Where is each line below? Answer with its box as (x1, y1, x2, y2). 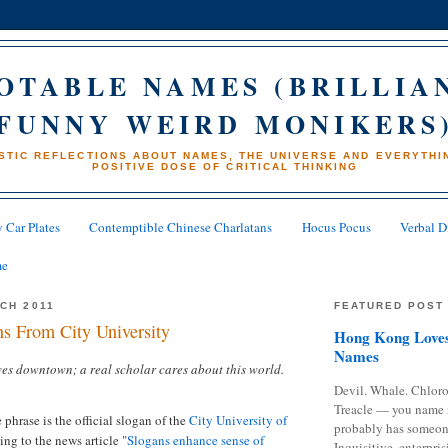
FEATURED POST (334, 299, 445, 311)
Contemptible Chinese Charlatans (89, 218, 273, 237)
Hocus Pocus (301, 218, 371, 237)
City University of (189, 411, 287, 430)
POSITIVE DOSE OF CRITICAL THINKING (92, 160, 358, 172)
